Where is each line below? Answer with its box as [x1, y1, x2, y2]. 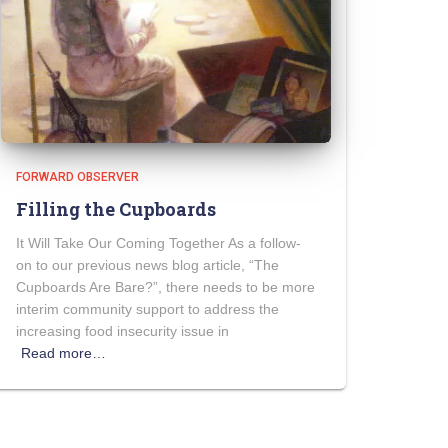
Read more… [21, 345, 106, 362]
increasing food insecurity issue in [16, 323, 229, 340]
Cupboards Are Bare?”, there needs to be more [16, 279, 315, 296]
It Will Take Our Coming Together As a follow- [16, 235, 301, 252]
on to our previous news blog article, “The [16, 257, 279, 274]
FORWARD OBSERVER [16, 170, 139, 185]
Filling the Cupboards [16, 197, 216, 222]
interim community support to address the [16, 301, 279, 318]
